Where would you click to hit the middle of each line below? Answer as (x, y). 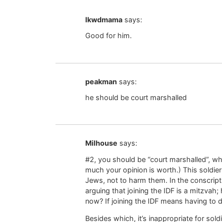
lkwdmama (104, 19)
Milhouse (101, 143)
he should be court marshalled (136, 97)
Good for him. (109, 36)
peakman (101, 81)
